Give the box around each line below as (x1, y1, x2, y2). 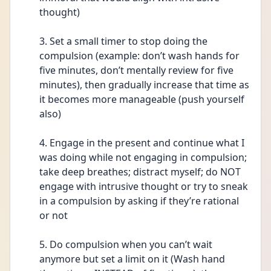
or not (39, 209, 73, 222)
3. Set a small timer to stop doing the (39, 34, 207, 48)
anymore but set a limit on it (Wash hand (39, 252, 225, 266)
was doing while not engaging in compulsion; (39, 151, 247, 164)
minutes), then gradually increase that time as (39, 78, 249, 91)
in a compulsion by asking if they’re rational (39, 194, 239, 207)
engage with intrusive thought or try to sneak (39, 180, 248, 193)
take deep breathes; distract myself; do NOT (39, 165, 241, 178)
